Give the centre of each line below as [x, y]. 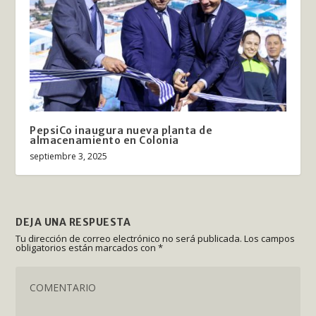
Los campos [270, 239]
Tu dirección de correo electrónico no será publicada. [129, 239]
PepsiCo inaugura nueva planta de [121, 131]
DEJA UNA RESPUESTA [73, 223]
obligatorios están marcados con [87, 248]
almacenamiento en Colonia [104, 141]
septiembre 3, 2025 [69, 157]
